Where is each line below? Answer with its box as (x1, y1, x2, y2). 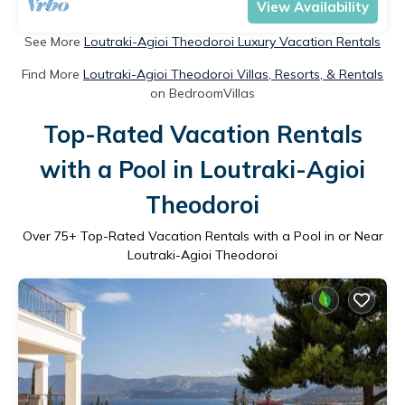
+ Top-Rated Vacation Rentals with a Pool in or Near (68, 227, 383, 244)
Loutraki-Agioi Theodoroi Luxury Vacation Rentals (84, 33, 381, 50)
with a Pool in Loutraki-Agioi (40, 154, 365, 184)
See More (24, 33, 84, 50)
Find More (22, 65, 83, 82)
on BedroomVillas (150, 84, 255, 101)
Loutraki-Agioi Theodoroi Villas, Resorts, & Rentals (83, 65, 383, 82)
